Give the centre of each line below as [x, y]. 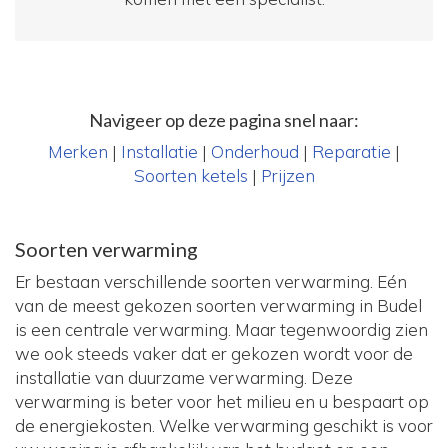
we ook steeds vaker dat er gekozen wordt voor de [214, 354]
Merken [78, 152]
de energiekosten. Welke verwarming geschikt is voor [224, 426]
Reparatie [351, 152]
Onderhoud [255, 152]
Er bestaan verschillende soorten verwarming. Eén [211, 282]
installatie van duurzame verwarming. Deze [184, 378]
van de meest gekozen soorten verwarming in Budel [218, 306]
